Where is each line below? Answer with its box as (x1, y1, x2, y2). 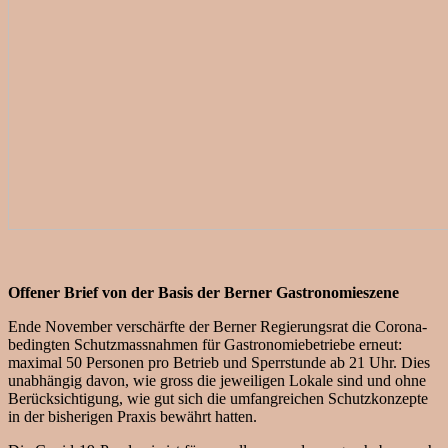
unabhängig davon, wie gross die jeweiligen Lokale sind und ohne (8, 372, 426, 390)
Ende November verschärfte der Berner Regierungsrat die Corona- (8, 318, 427, 336)
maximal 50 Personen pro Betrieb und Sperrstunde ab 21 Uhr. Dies (8, 354, 430, 372)
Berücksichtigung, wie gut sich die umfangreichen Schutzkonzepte (8, 390, 428, 408)
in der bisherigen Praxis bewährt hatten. (8, 408, 257, 426)
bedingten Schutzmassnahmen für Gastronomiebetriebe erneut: (8, 336, 402, 354)
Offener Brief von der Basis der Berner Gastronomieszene (8, 284, 399, 302)
